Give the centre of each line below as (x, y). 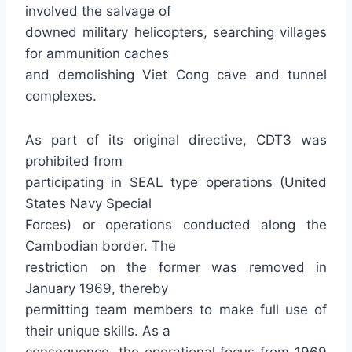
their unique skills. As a (98, 331)
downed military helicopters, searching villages (176, 32)
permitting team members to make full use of (176, 310)
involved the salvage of (98, 11)
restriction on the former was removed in (176, 267)
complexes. (61, 96)
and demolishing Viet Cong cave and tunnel (176, 75)
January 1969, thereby (97, 288)
